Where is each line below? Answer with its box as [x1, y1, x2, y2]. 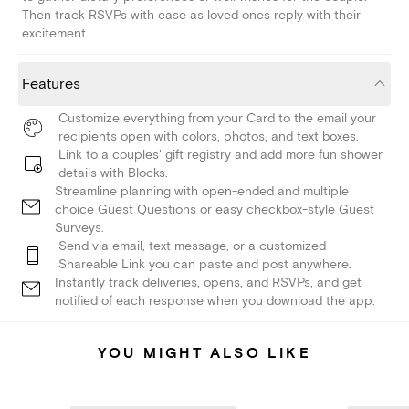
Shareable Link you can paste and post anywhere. [58, 257, 351, 273]
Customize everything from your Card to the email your [58, 110, 376, 127]
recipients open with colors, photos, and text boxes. [58, 129, 359, 145]
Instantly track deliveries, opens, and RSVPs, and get [55, 275, 362, 291]
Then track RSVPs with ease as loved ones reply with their [22, 7, 361, 24]
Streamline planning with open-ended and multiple [55, 184, 349, 200]
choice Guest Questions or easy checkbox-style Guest [55, 202, 374, 218]
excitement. [22, 26, 89, 42]
